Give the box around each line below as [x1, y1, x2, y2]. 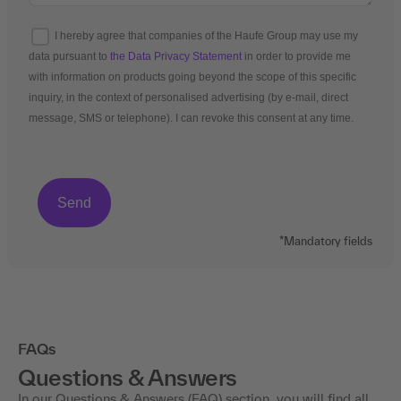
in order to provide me [242, 50, 351, 62]
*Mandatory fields [279, 234, 372, 248]
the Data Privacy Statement [110, 50, 242, 62]
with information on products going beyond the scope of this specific [29, 71, 356, 82]
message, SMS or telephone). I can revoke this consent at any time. [29, 112, 354, 124]
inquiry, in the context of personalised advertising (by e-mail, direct [29, 91, 348, 103]
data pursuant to [29, 50, 110, 62]
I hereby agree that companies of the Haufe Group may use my [55, 30, 358, 41]
